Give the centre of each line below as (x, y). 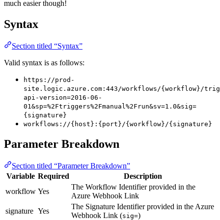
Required (54, 176)
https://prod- (49, 80)
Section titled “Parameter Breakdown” (71, 166)
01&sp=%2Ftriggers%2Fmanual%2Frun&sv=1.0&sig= (110, 106)
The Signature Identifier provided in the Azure (143, 207)
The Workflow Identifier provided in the (133, 187)
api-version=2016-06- (63, 97)
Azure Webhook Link (105, 196)
